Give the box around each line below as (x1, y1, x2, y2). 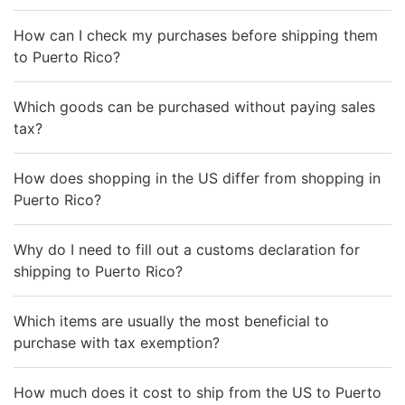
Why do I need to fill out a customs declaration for (14, 240, 360, 259)
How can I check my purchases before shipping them (14, 25, 378, 44)
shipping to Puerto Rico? (14, 261, 183, 280)
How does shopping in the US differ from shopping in (14, 168, 381, 187)
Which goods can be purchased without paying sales (14, 97, 375, 116)
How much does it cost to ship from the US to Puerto (14, 382, 381, 401)
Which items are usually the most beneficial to (14, 311, 329, 330)
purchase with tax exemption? (14, 333, 220, 352)
